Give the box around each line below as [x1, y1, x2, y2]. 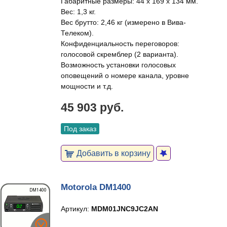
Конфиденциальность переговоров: [61, 40, 179, 48]
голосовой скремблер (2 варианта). [61, 50, 178, 58]
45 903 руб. [61, 101, 124, 114]
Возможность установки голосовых [61, 61, 176, 69]
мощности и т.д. [61, 82, 113, 90]
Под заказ [64, 125, 96, 133]
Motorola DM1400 [61, 182, 131, 192]
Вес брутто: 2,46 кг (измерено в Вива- [61, 18, 186, 26]
